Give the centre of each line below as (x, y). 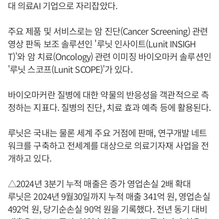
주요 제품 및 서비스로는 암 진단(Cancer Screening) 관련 (108, 31)
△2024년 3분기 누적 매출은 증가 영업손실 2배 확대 (99, 183)
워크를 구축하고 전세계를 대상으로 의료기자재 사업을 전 (109, 145)
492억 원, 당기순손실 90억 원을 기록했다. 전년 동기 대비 (108, 209)
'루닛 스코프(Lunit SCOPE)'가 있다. (70, 69)
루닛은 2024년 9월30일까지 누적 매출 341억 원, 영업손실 (109, 196)
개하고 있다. (30, 158)
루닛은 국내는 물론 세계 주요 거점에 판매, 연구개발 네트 (108, 132)
